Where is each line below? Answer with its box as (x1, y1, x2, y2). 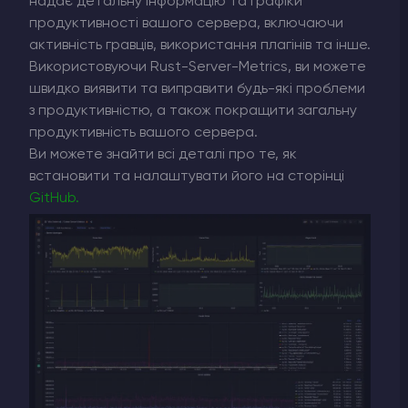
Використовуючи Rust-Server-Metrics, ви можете (29, 59, 366, 75)
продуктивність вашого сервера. (29, 125, 258, 140)
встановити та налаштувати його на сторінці (29, 168, 344, 184)
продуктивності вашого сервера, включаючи (29, 15, 343, 31)
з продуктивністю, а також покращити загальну (29, 103, 357, 118)
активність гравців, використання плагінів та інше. (29, 37, 371, 53)
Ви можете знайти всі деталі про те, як (29, 147, 297, 162)
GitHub (29, 190, 76, 206)
